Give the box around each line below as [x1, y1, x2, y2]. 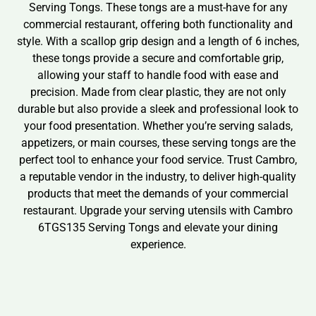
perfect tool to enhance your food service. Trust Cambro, [19, 153, 297, 167]
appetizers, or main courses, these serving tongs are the [20, 136, 296, 150]
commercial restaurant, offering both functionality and [23, 18, 293, 32]
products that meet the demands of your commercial [28, 187, 288, 201]
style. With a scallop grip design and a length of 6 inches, [17, 35, 299, 49]
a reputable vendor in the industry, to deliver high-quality [20, 170, 296, 184]
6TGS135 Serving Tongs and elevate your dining [38, 221, 278, 235]
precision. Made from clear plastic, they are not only [30, 85, 286, 99]
